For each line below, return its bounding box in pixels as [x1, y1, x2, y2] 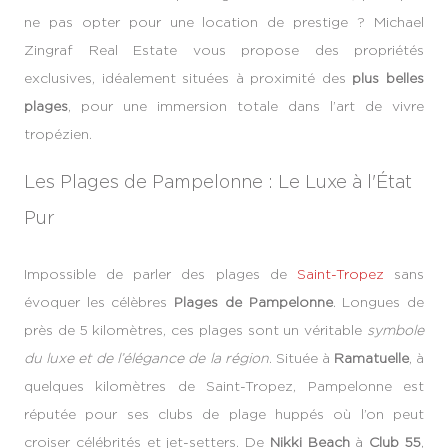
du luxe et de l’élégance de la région [24, 350, 269, 365]
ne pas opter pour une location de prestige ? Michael [24, 14, 424, 29]
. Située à [268, 350, 334, 365]
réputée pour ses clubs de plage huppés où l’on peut [24, 406, 424, 421]
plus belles [352, 70, 425, 85]
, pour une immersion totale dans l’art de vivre [68, 98, 424, 113]
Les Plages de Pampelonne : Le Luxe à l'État [24, 172, 412, 191]
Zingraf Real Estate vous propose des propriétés [24, 42, 424, 57]
